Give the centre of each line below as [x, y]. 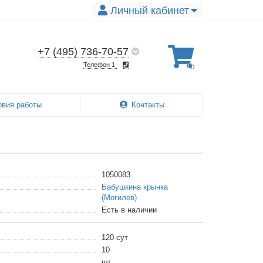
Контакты [148, 105]
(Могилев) [119, 198]
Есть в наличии [129, 210]
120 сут [114, 238]
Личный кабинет [150, 10]
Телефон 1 [100, 64]
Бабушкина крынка [134, 187]
